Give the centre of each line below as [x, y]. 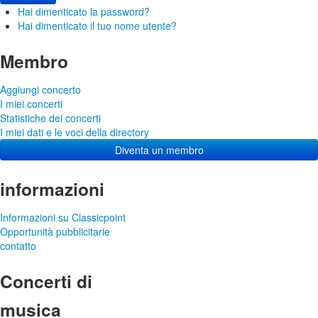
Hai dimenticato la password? [84, 11]
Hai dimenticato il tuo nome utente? [97, 25]
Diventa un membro [159, 149]
